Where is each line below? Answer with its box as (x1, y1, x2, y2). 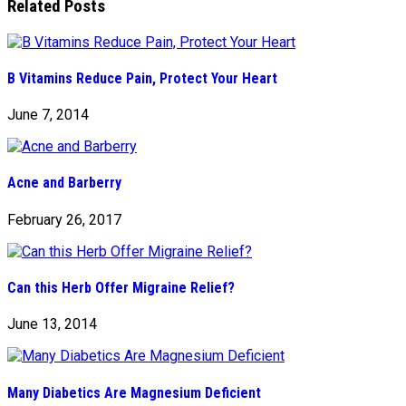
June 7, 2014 (7, 106, 89, 124)
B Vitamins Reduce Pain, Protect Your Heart (7, 69, 277, 87)
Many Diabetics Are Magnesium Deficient (7, 383, 261, 401)
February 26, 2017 (7, 210, 121, 228)
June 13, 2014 (7, 315, 97, 333)
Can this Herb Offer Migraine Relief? (7, 278, 235, 296)
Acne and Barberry (7, 174, 121, 192)
